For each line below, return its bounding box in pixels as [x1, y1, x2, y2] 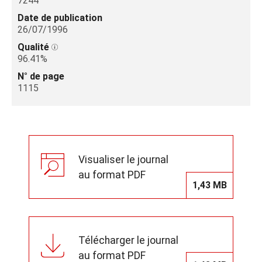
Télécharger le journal [78, 234, 178, 246]
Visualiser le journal [78, 153, 168, 166]
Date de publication [18, 12, 102, 23]
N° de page [18, 71, 64, 82]
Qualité [18, 42, 51, 53]
